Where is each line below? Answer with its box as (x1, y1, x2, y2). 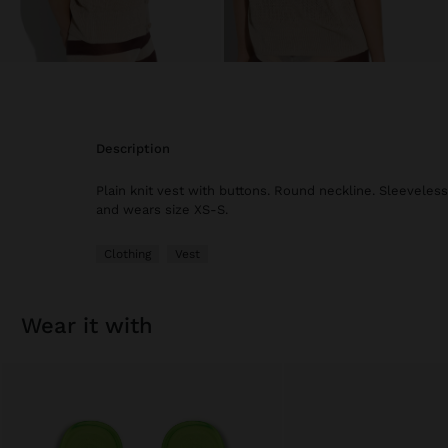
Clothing (104, 247, 151, 262)
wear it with (41, 313, 153, 339)
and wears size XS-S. (96, 202, 228, 218)
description (105, 141, 170, 157)
